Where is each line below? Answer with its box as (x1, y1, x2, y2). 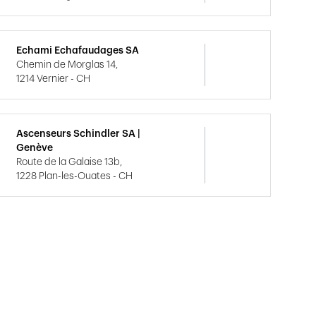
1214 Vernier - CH (16, 74, 91, 84)
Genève (16, 143, 54, 153)
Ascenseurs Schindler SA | (16, 129, 141, 139)
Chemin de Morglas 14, (16, 60, 119, 70)
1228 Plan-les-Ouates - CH (16, 171, 133, 181)
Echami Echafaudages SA (16, 46, 140, 56)
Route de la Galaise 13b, (16, 157, 123, 167)
